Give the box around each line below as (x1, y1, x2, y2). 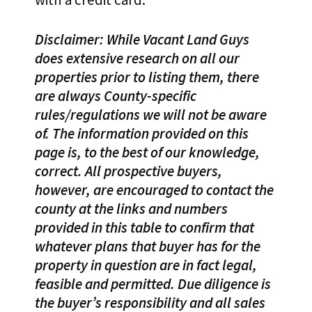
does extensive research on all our (35, 49, 240, 68)
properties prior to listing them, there (35, 68, 259, 87)
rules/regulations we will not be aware (35, 105, 267, 125)
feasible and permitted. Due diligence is (35, 274, 271, 294)
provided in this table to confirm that (35, 218, 254, 237)
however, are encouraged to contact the (35, 180, 274, 200)
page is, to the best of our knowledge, (35, 143, 260, 162)
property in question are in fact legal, (35, 256, 257, 275)
